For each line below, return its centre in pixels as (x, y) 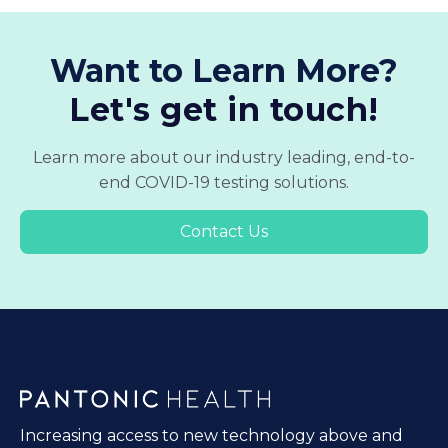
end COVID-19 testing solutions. (224, 183)
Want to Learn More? (224, 71)
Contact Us (224, 232)
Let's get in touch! (224, 110)
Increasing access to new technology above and (211, 435)
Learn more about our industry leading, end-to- (224, 158)
